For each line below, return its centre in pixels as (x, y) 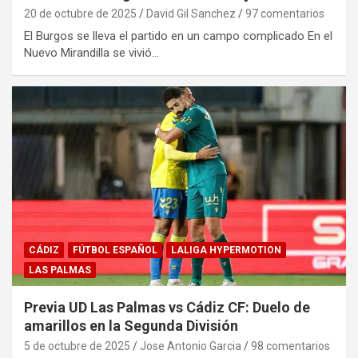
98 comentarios (290, 346)
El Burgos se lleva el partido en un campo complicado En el (178, 36)
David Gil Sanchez (191, 13)
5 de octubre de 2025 (77, 346)
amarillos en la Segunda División (131, 326)
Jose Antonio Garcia (191, 346)
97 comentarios (285, 13)
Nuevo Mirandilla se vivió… (91, 52)
